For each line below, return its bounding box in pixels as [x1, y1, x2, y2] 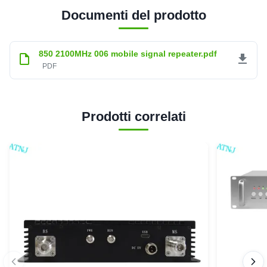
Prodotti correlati [81, 109, 186, 125]
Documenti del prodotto [61, 8, 206, 23]
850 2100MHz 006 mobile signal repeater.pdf [39, 49, 217, 59]
